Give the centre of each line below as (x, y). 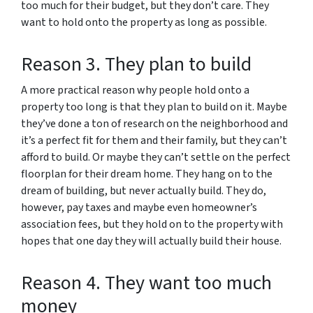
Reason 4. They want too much (146, 283)
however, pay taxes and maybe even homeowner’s (139, 208)
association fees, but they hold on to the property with (152, 224)
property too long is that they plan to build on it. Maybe (154, 107)
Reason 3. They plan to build (136, 64)
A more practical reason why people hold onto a (135, 90)
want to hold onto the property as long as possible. (145, 22)
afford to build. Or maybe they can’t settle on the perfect (156, 157)
